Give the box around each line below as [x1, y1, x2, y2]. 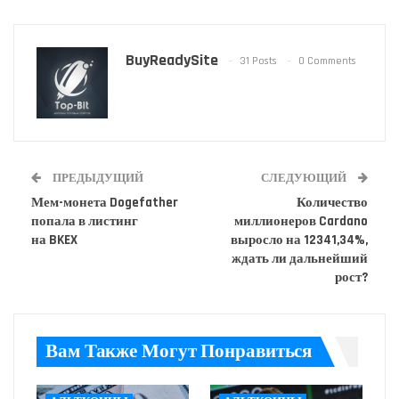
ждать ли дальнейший [232, 250, 368, 268]
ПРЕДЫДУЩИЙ [50, 171, 143, 186]
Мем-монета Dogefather [31, 194, 178, 212]
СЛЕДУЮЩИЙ [261, 171, 349, 186]
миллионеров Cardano [234, 213, 368, 231]
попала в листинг [31, 213, 138, 231]
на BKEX [31, 232, 77, 249]
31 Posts [240, 53, 277, 68]
